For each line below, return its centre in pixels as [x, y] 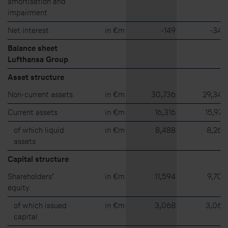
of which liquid [39, 130]
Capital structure [38, 159]
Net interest [28, 30]
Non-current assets [40, 94]
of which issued [40, 205]
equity [19, 187]
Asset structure [36, 77]
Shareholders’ [31, 176]
